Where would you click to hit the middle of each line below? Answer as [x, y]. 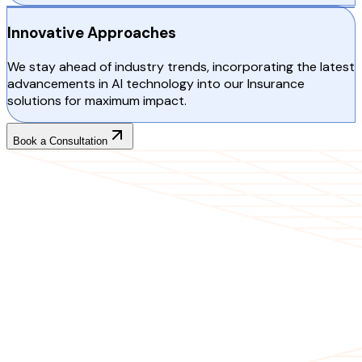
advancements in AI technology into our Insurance [156, 84]
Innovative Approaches [92, 33]
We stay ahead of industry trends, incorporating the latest [181, 67]
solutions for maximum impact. [97, 101]
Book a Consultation [60, 141]
